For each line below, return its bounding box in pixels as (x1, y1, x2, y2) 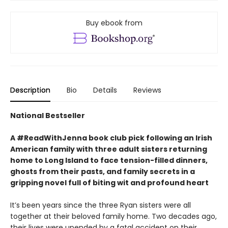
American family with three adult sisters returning (10, 144, 207, 155)
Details (93, 85, 117, 96)
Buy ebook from (85, 18, 142, 28)
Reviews (133, 85, 161, 96)
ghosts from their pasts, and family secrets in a (10, 166, 195, 177)
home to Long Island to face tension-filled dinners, (10, 155, 208, 166)
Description (10, 85, 50, 96)
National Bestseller (10, 110, 85, 121)
